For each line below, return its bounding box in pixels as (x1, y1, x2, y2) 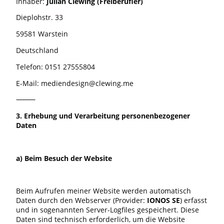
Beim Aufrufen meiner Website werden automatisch (16, 186, 191, 196)
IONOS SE (147, 195, 180, 205)
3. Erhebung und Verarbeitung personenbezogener (16, 111, 190, 121)
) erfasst (180, 195, 207, 205)
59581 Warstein (16, 29, 68, 39)
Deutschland (16, 45, 58, 55)
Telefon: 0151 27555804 (16, 61, 95, 71)
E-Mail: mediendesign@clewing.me (16, 78, 133, 88)
